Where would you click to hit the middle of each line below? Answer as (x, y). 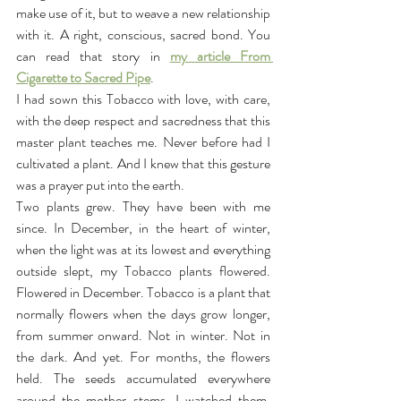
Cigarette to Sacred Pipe (83, 77)
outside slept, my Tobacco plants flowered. (143, 271)
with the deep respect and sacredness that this (143, 120)
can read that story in (93, 56)
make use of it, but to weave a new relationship (143, 13)
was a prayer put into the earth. (100, 185)
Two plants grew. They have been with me (143, 206)
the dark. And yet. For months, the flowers (143, 357)
